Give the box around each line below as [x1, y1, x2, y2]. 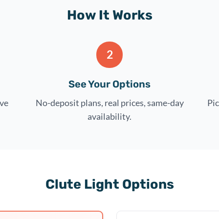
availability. [88, 110, 131, 122]
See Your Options [68, 78, 151, 90]
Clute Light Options [45, 176, 174, 192]
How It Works [66, 7, 153, 23]
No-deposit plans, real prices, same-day [35, 97, 184, 108]
